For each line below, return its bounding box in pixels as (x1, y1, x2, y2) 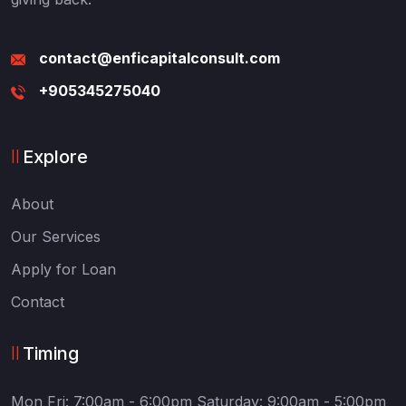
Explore (23, 146, 88, 169)
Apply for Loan (11, 260, 116, 279)
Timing (23, 343, 79, 365)
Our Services (11, 227, 101, 246)
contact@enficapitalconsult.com (39, 49, 280, 68)
